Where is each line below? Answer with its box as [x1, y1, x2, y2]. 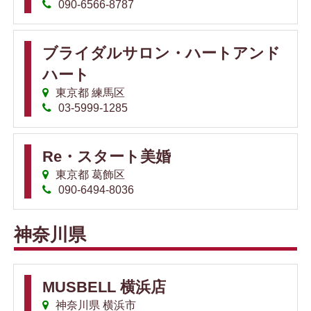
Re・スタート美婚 [42, 147, 171, 165]
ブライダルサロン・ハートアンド [42, 44, 280, 62]
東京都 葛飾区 [53, 168, 126, 180]
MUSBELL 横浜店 [42, 278, 166, 296]
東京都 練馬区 [53, 86, 126, 99]
